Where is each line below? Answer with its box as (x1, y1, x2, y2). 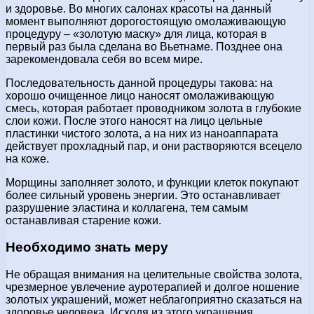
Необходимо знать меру (6, 240, 168, 255)
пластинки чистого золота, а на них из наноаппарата (6, 127, 278, 139)
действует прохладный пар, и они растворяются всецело (6, 139, 302, 152)
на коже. (6, 152, 49, 165)
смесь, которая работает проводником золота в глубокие (6, 102, 301, 114)
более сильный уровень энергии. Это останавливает (6, 189, 280, 201)
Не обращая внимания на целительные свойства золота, (6, 268, 302, 281)
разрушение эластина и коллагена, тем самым (6, 201, 248, 214)
